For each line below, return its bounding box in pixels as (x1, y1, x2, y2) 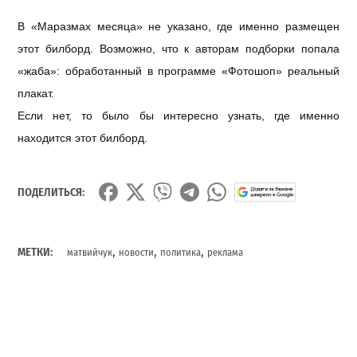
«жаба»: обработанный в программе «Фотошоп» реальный (18, 64, 339, 77)
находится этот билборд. (18, 131, 148, 144)
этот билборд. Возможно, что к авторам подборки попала (18, 41, 339, 55)
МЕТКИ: (18, 245, 53, 259)
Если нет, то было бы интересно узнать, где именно (18, 108, 339, 122)
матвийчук (67, 245, 113, 258)
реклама (207, 245, 244, 258)
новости (119, 245, 155, 258)
